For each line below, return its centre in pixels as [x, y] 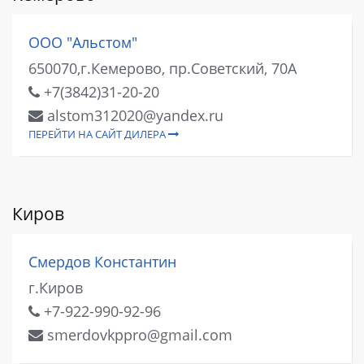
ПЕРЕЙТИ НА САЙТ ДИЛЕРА [98, 134]
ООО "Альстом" [83, 43]
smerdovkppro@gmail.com [138, 334]
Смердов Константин [102, 261]
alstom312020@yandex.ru [133, 115]
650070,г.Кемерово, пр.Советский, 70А [162, 68]
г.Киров [56, 287]
